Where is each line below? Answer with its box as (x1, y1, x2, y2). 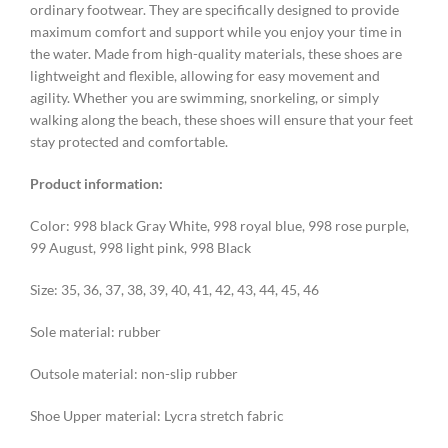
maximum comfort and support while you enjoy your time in (30, 23, 402, 41)
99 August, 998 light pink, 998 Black (30, 239, 251, 257)
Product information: (30, 175, 163, 193)
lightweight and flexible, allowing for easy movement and (30, 67, 380, 85)
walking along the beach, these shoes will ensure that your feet (30, 111, 413, 129)
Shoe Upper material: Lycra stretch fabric (30, 407, 284, 425)
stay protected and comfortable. (30, 133, 228, 151)
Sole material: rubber (30, 323, 161, 341)
